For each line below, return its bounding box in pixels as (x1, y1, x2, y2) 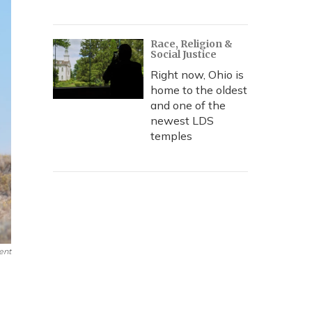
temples (150, 129, 192, 143)
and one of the (150, 98, 226, 112)
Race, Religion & (150, 38, 233, 50)
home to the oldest (150, 83, 247, 97)
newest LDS (150, 114, 214, 127)
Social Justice (150, 48, 217, 61)
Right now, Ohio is (150, 68, 244, 81)
